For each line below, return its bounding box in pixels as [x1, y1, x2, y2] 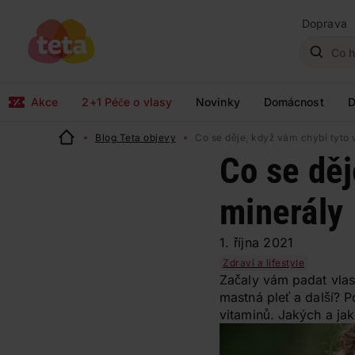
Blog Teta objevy [95, 132, 176, 143]
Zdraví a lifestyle [223, 257, 304, 269]
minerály [219, 191, 343, 233]
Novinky [196, 95, 240, 109]
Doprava [302, 17, 347, 30]
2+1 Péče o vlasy [82, 95, 173, 109]
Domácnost [263, 95, 324, 109]
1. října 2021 [219, 235, 294, 250]
